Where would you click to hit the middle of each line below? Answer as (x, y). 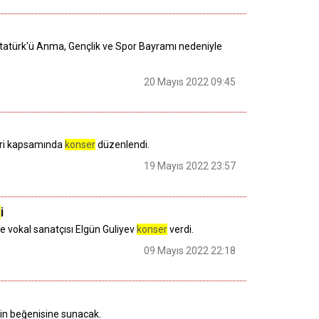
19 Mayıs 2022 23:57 (190, 166)
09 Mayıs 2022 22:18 (190, 251)
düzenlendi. (122, 145)
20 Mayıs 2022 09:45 (190, 82)
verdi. (181, 230)
